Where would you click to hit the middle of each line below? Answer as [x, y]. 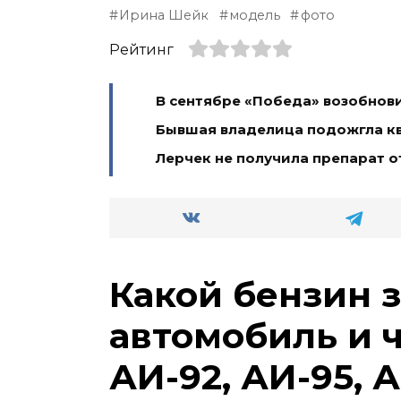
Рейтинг [141, 49]
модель [255, 15]
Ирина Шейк [164, 15]
